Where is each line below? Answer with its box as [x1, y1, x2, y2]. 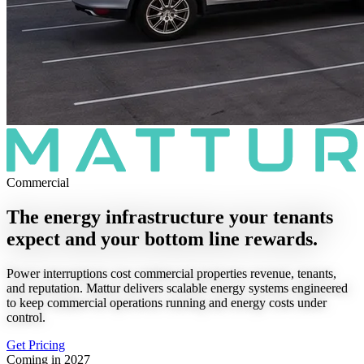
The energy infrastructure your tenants [6, 206, 333, 228]
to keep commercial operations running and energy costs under [6, 296, 327, 310]
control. [6, 310, 45, 325]
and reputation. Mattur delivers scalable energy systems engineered [6, 281, 348, 296]
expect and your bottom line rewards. [6, 228, 318, 250]
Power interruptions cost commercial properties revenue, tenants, [6, 266, 336, 281]
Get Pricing [6, 338, 65, 353]
